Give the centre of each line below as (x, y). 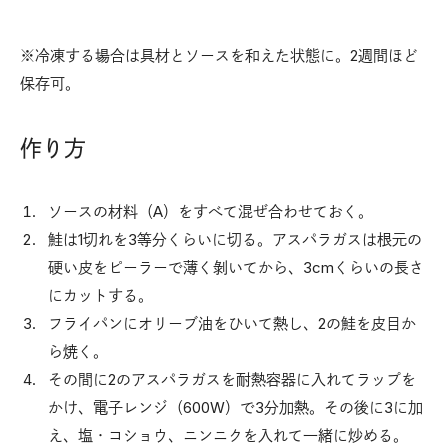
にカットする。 (100, 295)
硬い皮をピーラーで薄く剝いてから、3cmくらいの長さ (236, 267)
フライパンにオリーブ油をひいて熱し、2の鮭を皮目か (232, 323)
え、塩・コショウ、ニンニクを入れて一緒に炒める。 (228, 435)
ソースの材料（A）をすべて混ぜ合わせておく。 (210, 211)
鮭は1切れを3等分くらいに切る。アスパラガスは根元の (235, 239)
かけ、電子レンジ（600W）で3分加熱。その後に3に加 (235, 407)
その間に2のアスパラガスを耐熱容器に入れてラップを (232, 379)
